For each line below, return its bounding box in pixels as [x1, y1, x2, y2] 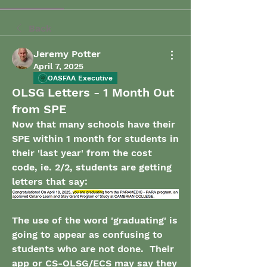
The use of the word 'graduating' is [12, 215, 178, 226]
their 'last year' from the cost [12, 147, 152, 159]
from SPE [12, 102, 67, 116]
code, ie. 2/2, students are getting [12, 162, 172, 173]
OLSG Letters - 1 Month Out [12, 85, 175, 100]
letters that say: [12, 176, 88, 187]
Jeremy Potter [33, 48, 101, 60]
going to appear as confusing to [12, 229, 163, 241]
